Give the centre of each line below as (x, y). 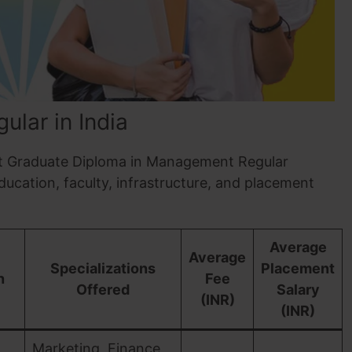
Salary (298, 290)
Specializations (103, 268)
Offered (103, 290)
